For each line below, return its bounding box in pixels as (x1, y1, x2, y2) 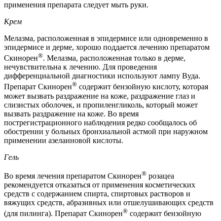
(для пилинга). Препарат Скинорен (4, 209, 123, 218)
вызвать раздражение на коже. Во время (4, 109, 139, 118)
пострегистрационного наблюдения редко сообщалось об (4, 118, 197, 127)
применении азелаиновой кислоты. (4, 136, 123, 145)
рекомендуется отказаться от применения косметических (4, 181, 195, 189)
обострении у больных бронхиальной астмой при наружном (4, 127, 208, 136)
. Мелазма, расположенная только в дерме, (43, 54, 185, 63)
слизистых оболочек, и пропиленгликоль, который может (4, 100, 198, 109)
